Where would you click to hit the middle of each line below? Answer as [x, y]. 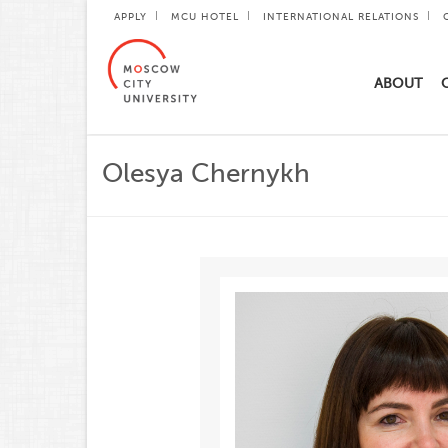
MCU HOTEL [205, 16]
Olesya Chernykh [206, 173]
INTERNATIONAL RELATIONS [341, 16]
